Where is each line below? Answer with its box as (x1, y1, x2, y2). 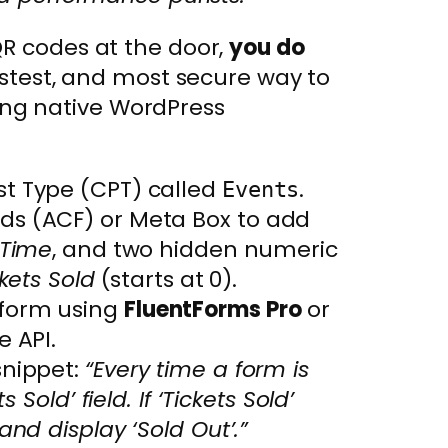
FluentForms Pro (123, 293, 302, 325)
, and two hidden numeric (52, 233, 338, 265)
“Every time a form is (85, 353, 309, 385)
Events (221, 176, 300, 202)
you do (229, 31, 305, 63)
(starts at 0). (94, 263, 238, 295)
